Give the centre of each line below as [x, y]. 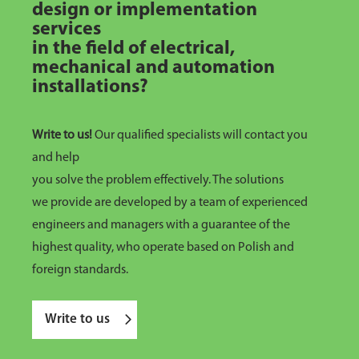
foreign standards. [80, 270]
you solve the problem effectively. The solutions [158, 181]
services [67, 30]
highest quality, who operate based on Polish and [163, 248]
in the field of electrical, [133, 49]
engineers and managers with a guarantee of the [161, 226]
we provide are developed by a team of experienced [170, 203]
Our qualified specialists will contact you [201, 136]
